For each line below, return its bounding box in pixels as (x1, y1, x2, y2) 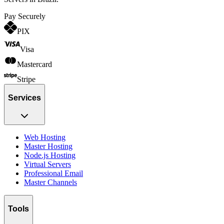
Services (8, 93, 41, 102)
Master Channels (24, 178, 77, 187)
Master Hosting (24, 142, 72, 151)
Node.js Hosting (24, 151, 75, 160)
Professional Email (24, 169, 83, 178)
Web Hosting (24, 133, 65, 142)
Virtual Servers (24, 160, 71, 169)
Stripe (17, 75, 35, 84)
